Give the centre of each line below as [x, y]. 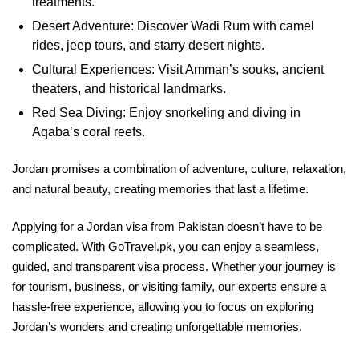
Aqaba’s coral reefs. [89, 131]
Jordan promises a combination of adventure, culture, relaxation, [179, 168]
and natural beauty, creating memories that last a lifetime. [160, 188]
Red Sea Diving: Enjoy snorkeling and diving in [166, 112]
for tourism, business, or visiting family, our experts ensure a [169, 286]
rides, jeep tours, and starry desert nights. [148, 45]
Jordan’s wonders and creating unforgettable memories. [157, 326]
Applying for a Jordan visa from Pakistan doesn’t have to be [167, 226]
